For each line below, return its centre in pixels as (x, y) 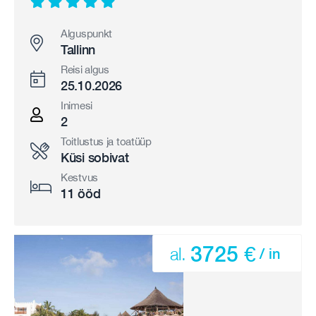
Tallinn (78, 50)
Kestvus (79, 177)
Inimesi (77, 105)
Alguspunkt (86, 34)
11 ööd (81, 194)
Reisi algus (85, 69)
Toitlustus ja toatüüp (106, 141)
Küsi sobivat (95, 158)
